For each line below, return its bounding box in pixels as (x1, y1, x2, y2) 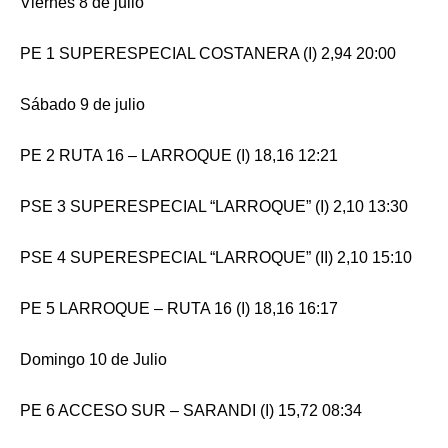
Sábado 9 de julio (20, 95, 145, 113)
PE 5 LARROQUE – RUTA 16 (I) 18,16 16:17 (20, 299, 338, 317)
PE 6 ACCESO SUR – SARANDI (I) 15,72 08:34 (20, 401, 362, 419)
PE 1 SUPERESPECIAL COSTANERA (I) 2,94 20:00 (20, 44, 396, 62)
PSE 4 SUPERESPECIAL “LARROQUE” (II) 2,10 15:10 (20, 248, 412, 266)
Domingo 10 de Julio (20, 350, 167, 368)
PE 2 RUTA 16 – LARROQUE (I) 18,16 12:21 (20, 146, 338, 164)
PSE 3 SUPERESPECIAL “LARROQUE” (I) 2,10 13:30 (20, 197, 408, 215)
